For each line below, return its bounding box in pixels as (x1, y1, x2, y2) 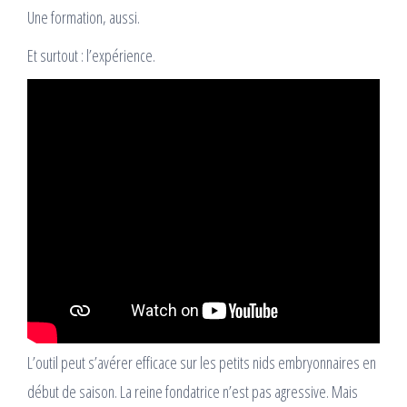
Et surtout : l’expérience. (27, 44, 155, 66)
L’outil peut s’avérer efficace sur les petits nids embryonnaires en (27, 351, 376, 373)
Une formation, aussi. (27, 5, 140, 28)
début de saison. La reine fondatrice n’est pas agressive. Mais (27, 380, 358, 402)
